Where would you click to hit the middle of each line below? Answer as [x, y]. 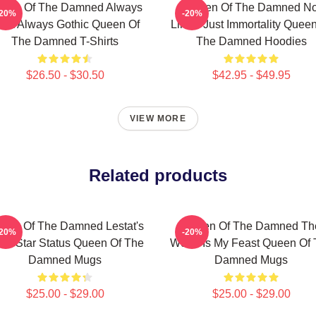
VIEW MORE [158, 119]
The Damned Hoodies [251, 41]
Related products [158, 175]
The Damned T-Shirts [65, 41]
